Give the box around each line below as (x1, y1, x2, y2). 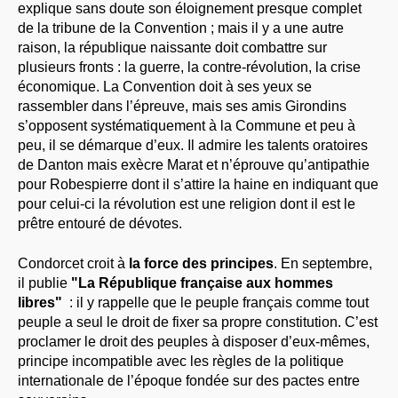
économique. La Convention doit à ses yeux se (18, 79, 312, 95)
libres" (18, 295, 66, 311)
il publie (18, 275, 71, 291)
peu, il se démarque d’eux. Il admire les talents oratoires (18, 138, 368, 154)
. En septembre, (274, 256, 372, 272)
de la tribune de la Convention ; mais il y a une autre (18, 20, 344, 36)
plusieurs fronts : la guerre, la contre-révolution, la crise (18, 60, 361, 76)
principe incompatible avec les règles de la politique (18, 354, 344, 370)
